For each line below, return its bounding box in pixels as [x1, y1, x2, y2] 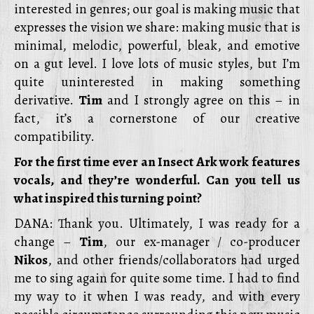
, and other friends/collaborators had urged [48, 251, 300, 269]
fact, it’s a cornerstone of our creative [14, 109, 300, 128]
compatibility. [14, 128, 95, 146]
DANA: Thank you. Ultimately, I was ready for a [14, 214, 300, 233]
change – [14, 233, 80, 251]
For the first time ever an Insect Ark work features [14, 153, 300, 171]
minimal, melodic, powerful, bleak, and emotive [14, 36, 300, 55]
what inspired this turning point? [14, 189, 202, 207]
